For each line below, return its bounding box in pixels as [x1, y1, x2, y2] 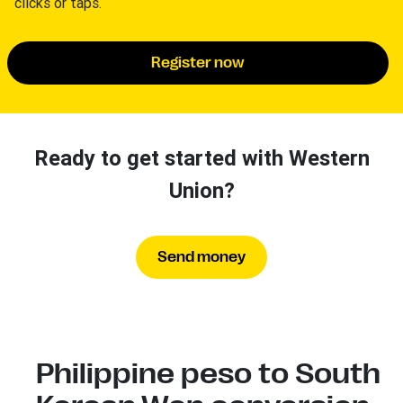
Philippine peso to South [36, 357, 381, 390]
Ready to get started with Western [33, 145, 370, 171]
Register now [151, 55, 245, 71]
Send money [157, 249, 246, 265]
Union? [168, 177, 235, 203]
